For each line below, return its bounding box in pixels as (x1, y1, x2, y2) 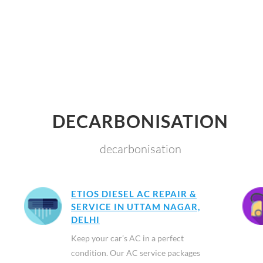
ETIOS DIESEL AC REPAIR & (70, 188, 197, 199)
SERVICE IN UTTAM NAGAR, (70, 201, 200, 212)
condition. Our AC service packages (70, 248, 200, 258)
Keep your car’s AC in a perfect (70, 233, 184, 243)
